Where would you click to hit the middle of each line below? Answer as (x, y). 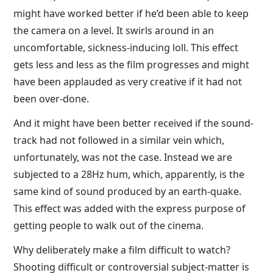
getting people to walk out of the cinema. (109, 225)
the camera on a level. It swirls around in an (114, 30)
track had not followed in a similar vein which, (119, 140)
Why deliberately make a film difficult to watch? (122, 250)
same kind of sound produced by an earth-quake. (128, 191)
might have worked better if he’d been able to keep (131, 13)
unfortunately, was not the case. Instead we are (123, 157)
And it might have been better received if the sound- (134, 123)
